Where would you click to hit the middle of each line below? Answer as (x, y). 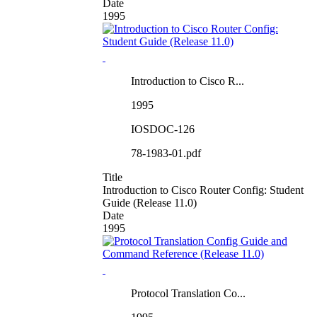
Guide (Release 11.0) (150, 202)
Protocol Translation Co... (188, 293)
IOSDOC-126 (163, 129)
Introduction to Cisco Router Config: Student (203, 190)
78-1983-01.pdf (166, 153)
